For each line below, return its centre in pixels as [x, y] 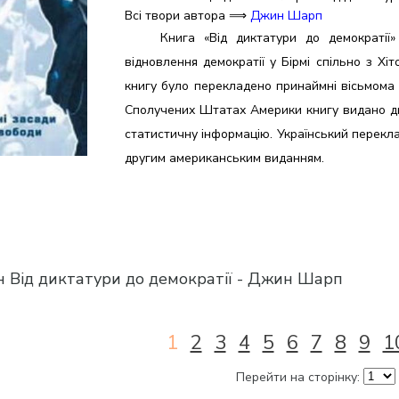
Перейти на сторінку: [299, 378]
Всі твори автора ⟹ [187, 16]
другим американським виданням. [224, 158]
